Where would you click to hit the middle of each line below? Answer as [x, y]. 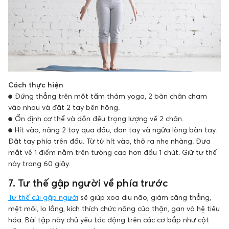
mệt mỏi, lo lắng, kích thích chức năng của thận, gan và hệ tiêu [114, 209]
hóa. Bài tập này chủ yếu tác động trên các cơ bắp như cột [109, 220]
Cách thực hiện [36, 85]
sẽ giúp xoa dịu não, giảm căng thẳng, [145, 197]
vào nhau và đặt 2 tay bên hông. [64, 107]
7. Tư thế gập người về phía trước [88, 183]
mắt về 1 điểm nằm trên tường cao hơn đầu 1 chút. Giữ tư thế [112, 152]
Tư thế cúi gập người [43, 197]
